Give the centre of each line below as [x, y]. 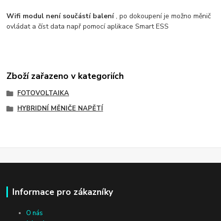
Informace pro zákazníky [62, 192]
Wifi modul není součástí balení [60, 16]
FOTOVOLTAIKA [43, 93]
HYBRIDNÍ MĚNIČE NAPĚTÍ [60, 109]
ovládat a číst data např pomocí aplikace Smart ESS [88, 26]
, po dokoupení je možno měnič [163, 16]
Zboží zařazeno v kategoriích [65, 76]
